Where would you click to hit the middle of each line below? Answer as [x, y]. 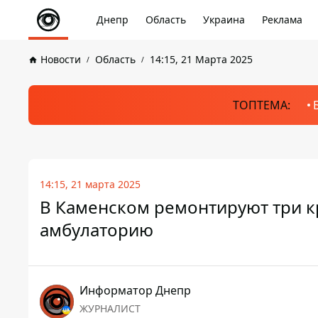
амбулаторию [97, 230]
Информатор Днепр [135, 290]
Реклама [282, 20]
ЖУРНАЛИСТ [110, 308]
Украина [224, 20]
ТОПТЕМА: [261, 105]
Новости [61, 59]
